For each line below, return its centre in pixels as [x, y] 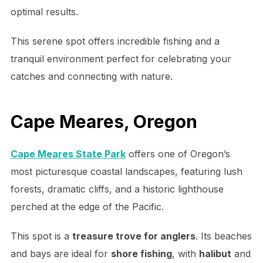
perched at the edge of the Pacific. [87, 207]
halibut [215, 254]
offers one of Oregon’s [178, 154]
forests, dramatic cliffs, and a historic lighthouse [117, 189]
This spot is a [41, 236]
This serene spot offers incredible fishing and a [115, 41]
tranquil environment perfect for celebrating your [121, 58]
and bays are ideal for [60, 254]
